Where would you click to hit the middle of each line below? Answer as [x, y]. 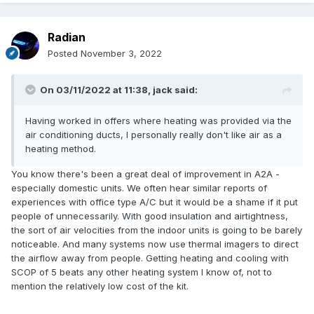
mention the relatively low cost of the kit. [100, 286]
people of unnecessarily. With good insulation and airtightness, [150, 216]
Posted [64, 54]
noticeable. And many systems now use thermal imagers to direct [155, 244]
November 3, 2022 [121, 54]
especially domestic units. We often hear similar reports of [139, 188]
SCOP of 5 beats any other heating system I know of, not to [142, 272]
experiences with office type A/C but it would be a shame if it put [155, 202]
